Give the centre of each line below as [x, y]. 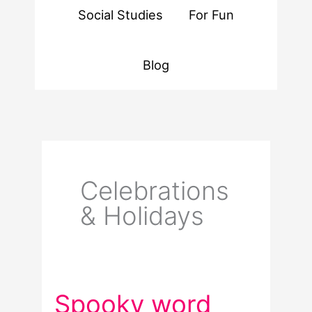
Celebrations [154, 191]
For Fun [211, 14]
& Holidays [142, 216]
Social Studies [121, 14]
